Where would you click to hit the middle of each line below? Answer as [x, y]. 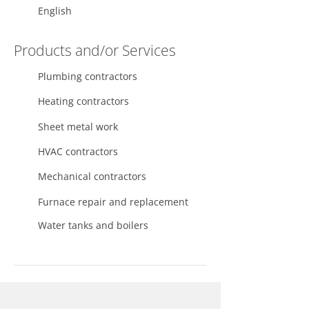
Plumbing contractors [86, 76]
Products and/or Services [95, 50]
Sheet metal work [77, 127]
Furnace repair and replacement [112, 202]
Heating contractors [82, 101]
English [53, 11]
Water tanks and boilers [92, 225]
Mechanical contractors [91, 176]
